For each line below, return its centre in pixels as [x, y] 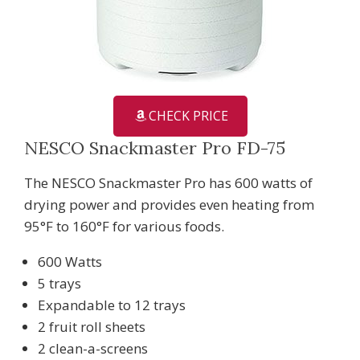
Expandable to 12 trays [112, 305]
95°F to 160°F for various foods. [124, 226]
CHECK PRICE [188, 115]
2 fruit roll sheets [92, 326]
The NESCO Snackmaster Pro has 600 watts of [168, 182]
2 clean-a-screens [93, 348]
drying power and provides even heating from [169, 204]
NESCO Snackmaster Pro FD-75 [155, 147]
